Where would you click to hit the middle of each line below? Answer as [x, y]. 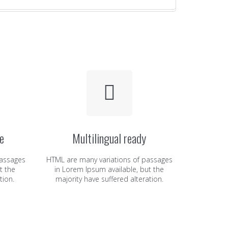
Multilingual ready [109, 138]
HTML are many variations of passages [109, 160]
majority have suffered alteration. [109, 179]
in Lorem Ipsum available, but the [109, 169]
